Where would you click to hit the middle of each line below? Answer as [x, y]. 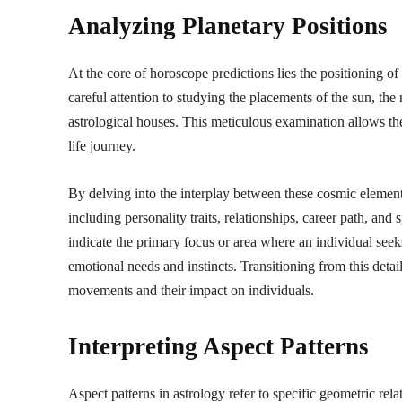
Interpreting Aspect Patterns [218, 346]
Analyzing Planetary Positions [228, 26]
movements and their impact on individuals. [191, 290]
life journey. [102, 145]
